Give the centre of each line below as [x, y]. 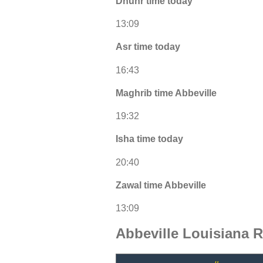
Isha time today [149, 139]
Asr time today [148, 47]
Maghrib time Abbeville [166, 93]
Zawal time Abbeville [161, 185]
